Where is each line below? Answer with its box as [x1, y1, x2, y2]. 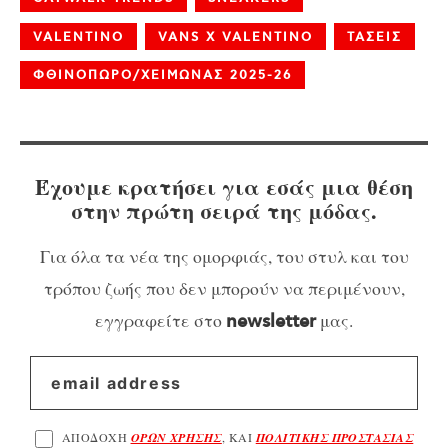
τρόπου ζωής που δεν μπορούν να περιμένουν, [43, 276, 405, 301]
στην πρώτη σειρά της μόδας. [71, 193, 377, 227]
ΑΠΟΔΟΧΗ [61, 429, 131, 446]
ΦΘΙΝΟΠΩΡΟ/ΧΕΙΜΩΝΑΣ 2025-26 [33, 67, 292, 83]
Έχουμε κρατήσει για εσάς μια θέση [35, 169, 413, 203]
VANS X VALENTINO [158, 29, 313, 45]
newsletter [226, 311, 316, 334]
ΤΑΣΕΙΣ [347, 29, 402, 45]
